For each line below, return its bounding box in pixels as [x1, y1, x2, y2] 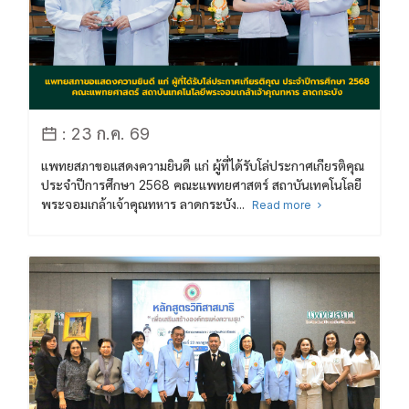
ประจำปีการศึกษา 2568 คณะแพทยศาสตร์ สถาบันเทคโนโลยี [40, 176, 362, 193]
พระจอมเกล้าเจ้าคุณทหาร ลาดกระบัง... [40, 195, 252, 212]
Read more [251, 198, 314, 213]
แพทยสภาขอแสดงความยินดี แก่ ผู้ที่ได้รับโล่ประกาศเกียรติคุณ [40, 157, 364, 173]
